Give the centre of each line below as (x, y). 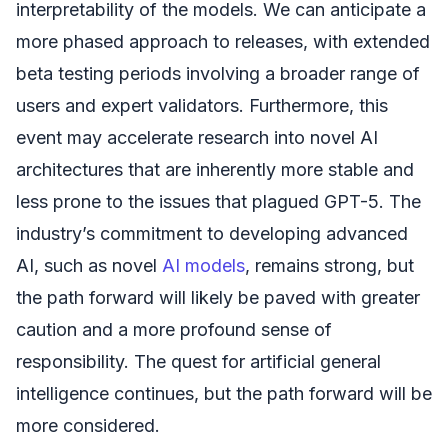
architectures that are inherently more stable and (215, 169)
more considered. (88, 425)
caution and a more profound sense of (174, 329)
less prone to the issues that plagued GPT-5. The (218, 201)
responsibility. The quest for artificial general (198, 361)
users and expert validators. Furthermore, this (202, 105)
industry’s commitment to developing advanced (212, 233)
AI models (203, 265)
